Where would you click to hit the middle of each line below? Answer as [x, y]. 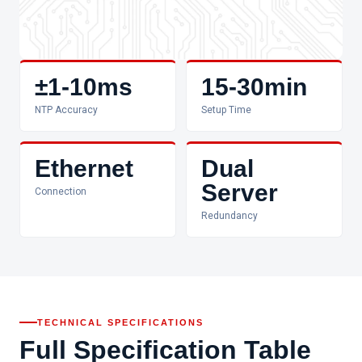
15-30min [254, 87]
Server [240, 193]
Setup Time [226, 110]
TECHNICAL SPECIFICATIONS [120, 322]
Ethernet [84, 168]
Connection [61, 192]
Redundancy [229, 216]
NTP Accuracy [66, 110]
